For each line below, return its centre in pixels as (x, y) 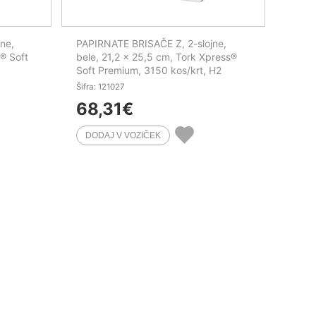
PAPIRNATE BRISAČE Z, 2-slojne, (151, 43)
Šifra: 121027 (100, 86)
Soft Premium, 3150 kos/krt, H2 (148, 70)
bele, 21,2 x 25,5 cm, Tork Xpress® (156, 56)
